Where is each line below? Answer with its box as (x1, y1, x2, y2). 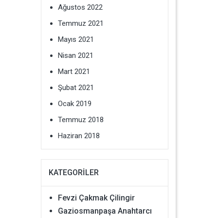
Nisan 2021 (57, 51, 93, 60)
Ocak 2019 (57, 99, 91, 108)
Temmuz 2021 (57, 19, 104, 28)
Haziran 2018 (57, 131, 100, 140)
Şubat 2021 (57, 83, 94, 92)
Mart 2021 (57, 67, 90, 76)
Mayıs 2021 (57, 35, 94, 44)
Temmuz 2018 (57, 115, 104, 124)
